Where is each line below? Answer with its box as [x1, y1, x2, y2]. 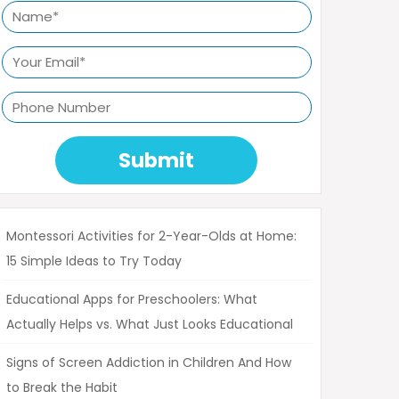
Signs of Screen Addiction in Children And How [6, 354, 291, 372]
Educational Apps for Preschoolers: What [6, 290, 257, 309]
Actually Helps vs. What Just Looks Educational [6, 315, 293, 334]
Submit [118, 146, 195, 175]
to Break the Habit [6, 379, 118, 397]
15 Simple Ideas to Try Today [6, 252, 182, 271]
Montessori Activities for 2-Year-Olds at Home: [6, 227, 297, 246]
